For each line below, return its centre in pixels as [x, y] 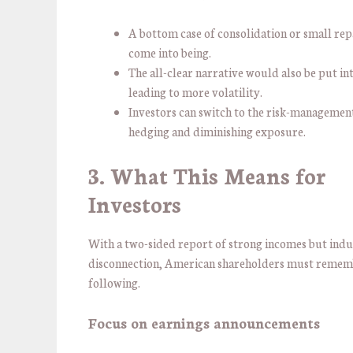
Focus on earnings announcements [204, 322]
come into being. [171, 52]
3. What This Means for [207, 175]
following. [115, 283]
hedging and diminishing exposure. [218, 131]
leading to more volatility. [197, 91]
